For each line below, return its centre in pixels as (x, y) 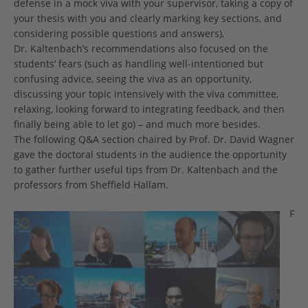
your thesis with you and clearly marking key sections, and (148, 19)
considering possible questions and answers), (119, 34)
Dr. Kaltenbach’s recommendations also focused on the (141, 49)
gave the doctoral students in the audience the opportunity (150, 155)
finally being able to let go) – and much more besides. (137, 124)
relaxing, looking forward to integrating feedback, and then (149, 109)
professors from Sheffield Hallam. (91, 185)
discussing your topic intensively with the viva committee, (146, 94)
